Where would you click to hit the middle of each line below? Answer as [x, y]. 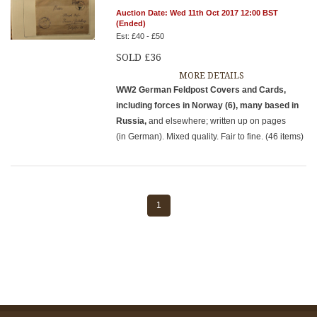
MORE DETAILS [211, 76]
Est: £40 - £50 [140, 36]
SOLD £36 [139, 57]
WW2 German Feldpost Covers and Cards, [201, 90]
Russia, [133, 121]
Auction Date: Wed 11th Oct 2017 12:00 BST [197, 13]
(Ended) [131, 23]
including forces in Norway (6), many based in [208, 105]
